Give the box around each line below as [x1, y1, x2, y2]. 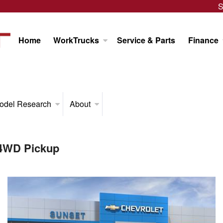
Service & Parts [116, 34, 175, 46]
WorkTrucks [53, 34, 100, 46]
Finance [188, 34, 219, 46]
